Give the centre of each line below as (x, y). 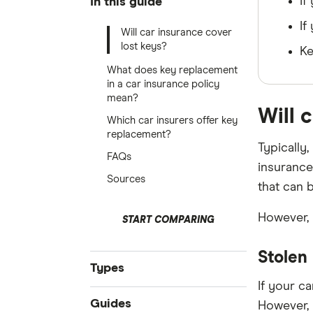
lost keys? (144, 46)
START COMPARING (168, 220)
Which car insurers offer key (172, 121)
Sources (126, 179)
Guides (110, 304)
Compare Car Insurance (143, 298)
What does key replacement (172, 70)
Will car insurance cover (176, 32)
